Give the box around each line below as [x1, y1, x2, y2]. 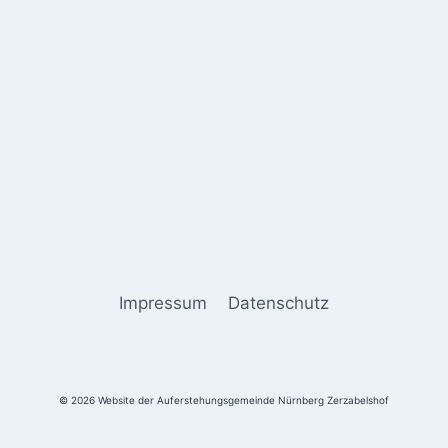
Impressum [119, 292, 208, 313]
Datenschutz [227, 292, 329, 313]
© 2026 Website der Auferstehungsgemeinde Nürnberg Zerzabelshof [59, 394, 389, 406]
